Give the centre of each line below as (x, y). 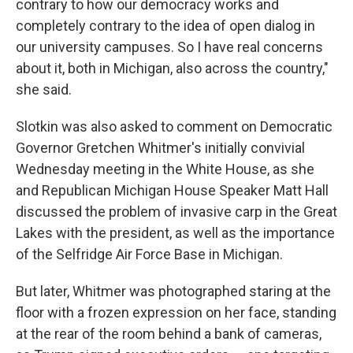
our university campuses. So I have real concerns (169, 47)
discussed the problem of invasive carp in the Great (176, 212)
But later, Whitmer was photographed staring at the (173, 292)
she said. (44, 90)
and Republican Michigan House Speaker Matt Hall (172, 191)
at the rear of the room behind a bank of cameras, (169, 334)
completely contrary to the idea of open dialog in (165, 26)
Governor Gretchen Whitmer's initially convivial (160, 148)
